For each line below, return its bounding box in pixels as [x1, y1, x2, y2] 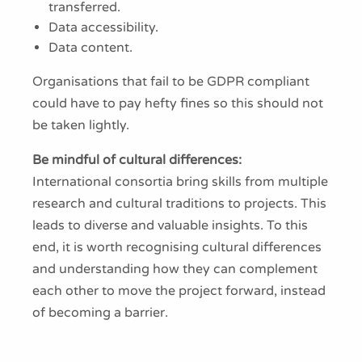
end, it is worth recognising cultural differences [32, 239, 322, 256]
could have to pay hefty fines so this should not [32, 95, 323, 112]
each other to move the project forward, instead [32, 283, 326, 300]
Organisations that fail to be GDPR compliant [32, 74, 309, 90]
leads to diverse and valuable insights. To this [32, 217, 308, 234]
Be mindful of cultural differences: [32, 152, 242, 169]
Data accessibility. [48, 19, 158, 36]
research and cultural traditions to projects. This [32, 196, 326, 213]
